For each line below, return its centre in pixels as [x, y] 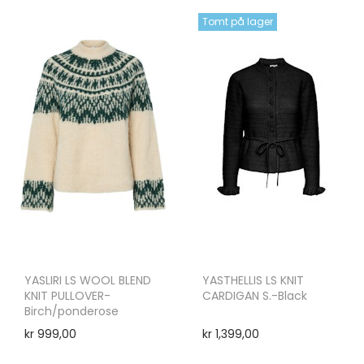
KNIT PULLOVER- [67, 295]
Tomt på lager [238, 21]
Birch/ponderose [71, 311]
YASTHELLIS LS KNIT [253, 280]
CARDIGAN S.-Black [255, 295]
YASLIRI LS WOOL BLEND [88, 280]
